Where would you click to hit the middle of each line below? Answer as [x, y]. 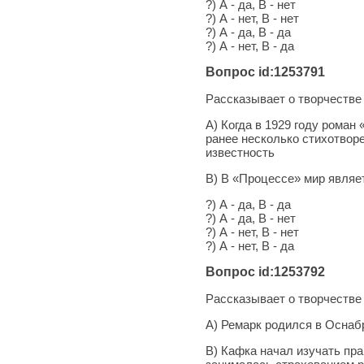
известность [240, 152]
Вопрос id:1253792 [265, 271]
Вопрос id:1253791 [265, 71]
